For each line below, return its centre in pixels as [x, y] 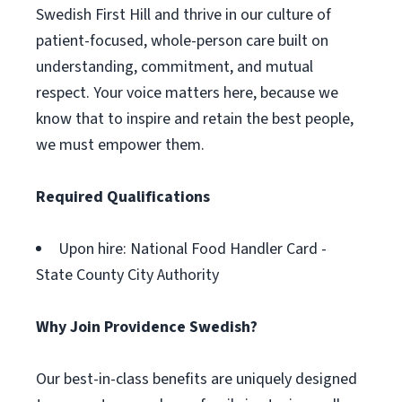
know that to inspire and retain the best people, [195, 119]
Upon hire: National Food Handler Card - [192, 249]
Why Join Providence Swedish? [147, 327]
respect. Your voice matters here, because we [187, 93]
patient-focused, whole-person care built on [182, 41]
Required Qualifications [123, 197]
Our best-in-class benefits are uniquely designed [197, 379]
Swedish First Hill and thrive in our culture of [184, 15]
